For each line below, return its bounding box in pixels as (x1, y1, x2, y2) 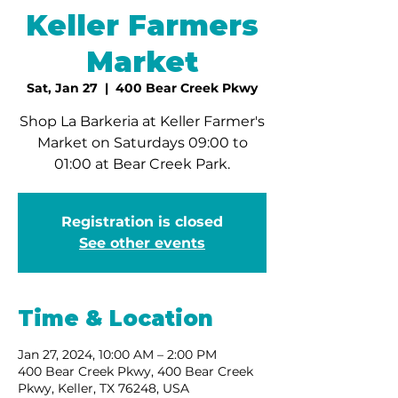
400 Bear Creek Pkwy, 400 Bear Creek (18, 362, 253, 379)
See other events (79, 234, 205, 251)
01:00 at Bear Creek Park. (54, 155, 230, 172)
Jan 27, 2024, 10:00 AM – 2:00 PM (18, 346, 217, 362)
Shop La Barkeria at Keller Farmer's (20, 112, 265, 130)
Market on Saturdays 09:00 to (36, 133, 248, 151)
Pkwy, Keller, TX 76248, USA (18, 379, 189, 396)
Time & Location (18, 305, 213, 331)
